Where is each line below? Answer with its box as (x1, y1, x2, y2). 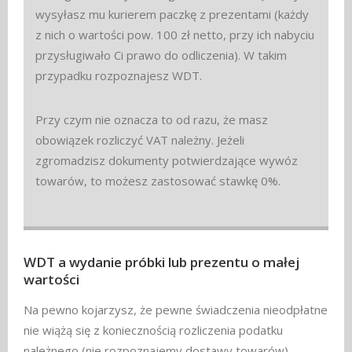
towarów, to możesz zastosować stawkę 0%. (35, 173, 280, 189)
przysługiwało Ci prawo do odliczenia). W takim (35, 47, 287, 64)
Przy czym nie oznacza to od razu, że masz (35, 112, 268, 128)
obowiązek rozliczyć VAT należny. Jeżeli (35, 132, 244, 148)
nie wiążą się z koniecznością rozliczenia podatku (24, 321, 283, 338)
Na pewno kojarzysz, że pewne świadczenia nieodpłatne (24, 301, 328, 317)
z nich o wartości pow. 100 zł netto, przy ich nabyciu (35, 27, 314, 43)
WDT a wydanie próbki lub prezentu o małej (24, 253, 299, 272)
